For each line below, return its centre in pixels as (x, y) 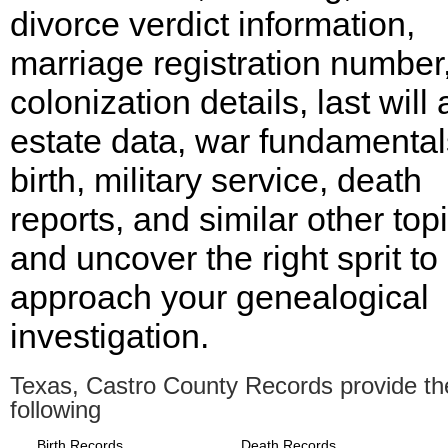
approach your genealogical (219, 297)
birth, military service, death (216, 180)
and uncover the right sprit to (224, 258)
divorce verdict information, (212, 24)
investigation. (109, 336)
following (55, 409)
